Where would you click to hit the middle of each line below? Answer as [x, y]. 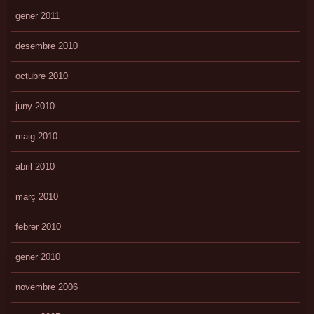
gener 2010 [37, 257]
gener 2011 [37, 15]
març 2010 [36, 196]
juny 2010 [35, 106]
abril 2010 [35, 166]
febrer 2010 [38, 226]
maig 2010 [36, 136]
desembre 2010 [46, 46]
